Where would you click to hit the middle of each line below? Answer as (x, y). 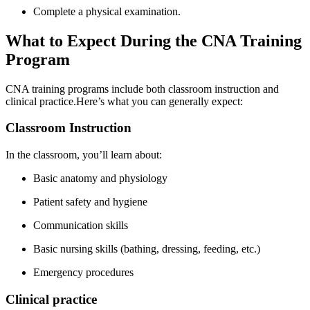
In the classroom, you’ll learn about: (84, 154)
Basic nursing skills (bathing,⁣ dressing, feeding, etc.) (147, 248)
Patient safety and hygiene (90, 201)
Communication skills (81, 225)
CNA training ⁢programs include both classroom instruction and (142, 89)
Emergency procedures (83, 272)
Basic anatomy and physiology (100, 178)
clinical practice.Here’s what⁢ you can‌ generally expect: (124, 101)
